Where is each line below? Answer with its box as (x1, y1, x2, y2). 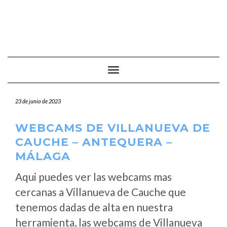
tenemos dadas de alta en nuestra (15, 201, 173, 213)
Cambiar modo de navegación (113, 66, 205, 75)
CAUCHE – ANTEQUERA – (15, 135, 172, 149)
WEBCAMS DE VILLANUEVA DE (15, 121, 210, 135)
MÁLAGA (15, 149, 70, 163)
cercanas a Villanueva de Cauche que (15, 185, 186, 198)
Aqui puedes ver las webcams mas (15, 170, 172, 183)
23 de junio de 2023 (15, 98, 61, 104)
